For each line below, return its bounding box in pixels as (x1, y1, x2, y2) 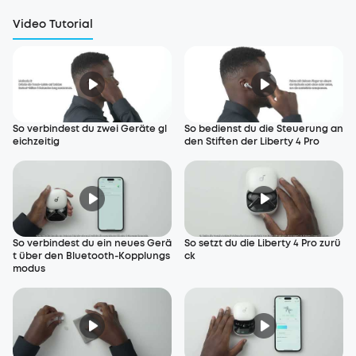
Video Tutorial (13, 17, 93, 32)
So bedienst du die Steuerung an (184, 122, 343, 135)
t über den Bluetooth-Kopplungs (13, 250, 170, 262)
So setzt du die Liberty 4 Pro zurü (184, 237, 341, 250)
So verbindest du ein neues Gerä (13, 237, 172, 250)
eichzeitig (13, 135, 60, 148)
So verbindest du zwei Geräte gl (13, 122, 167, 135)
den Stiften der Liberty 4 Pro (184, 135, 319, 148)
